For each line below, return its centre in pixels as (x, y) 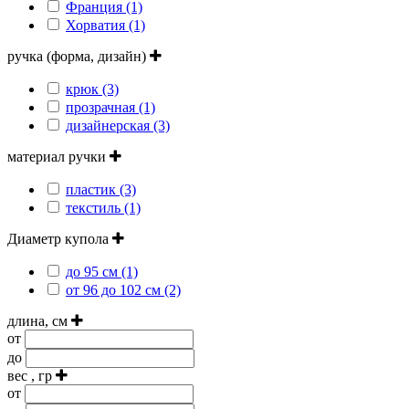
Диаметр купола (60, 238)
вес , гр (31, 375)
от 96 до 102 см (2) (123, 289)
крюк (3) (92, 89)
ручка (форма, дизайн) (79, 56)
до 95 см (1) (102, 271)
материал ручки (58, 156)
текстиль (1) (103, 207)
